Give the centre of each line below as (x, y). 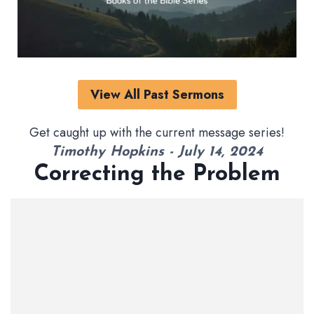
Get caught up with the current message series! (157, 133)
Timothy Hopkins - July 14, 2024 (157, 152)
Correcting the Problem (157, 175)
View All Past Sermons (157, 95)
